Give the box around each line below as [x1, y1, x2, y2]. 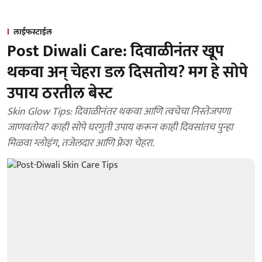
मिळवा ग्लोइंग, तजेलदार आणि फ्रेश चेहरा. [7, 135, 154, 152]
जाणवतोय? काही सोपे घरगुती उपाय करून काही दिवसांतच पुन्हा [7, 119, 233, 136]
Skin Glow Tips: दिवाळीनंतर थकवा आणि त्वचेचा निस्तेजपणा [7, 103, 230, 120]
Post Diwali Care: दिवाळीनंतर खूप [7, 37, 224, 65]
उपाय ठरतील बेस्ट [7, 80, 112, 107]
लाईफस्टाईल [13, 25, 52, 39]
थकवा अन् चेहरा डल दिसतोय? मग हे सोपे [7, 58, 248, 86]
